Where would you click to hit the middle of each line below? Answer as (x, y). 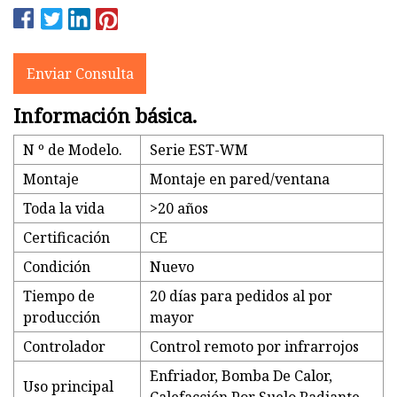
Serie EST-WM (199, 150)
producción (62, 318)
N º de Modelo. (73, 150)
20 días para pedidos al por (241, 296)
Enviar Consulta (80, 73)
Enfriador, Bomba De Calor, (241, 376)
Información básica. (105, 116)
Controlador (64, 347)
